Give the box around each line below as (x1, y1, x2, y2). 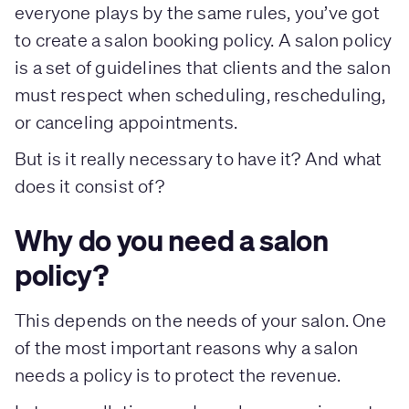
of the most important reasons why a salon (15, 336, 359, 358)
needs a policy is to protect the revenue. (15, 363, 341, 385)
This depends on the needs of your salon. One (15, 309, 386, 330)
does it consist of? (15, 174, 164, 196)
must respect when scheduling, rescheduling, (15, 83, 386, 105)
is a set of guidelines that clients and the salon (15, 56, 391, 78)
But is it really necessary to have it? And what (15, 147, 383, 169)
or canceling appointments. (15, 110, 238, 132)
